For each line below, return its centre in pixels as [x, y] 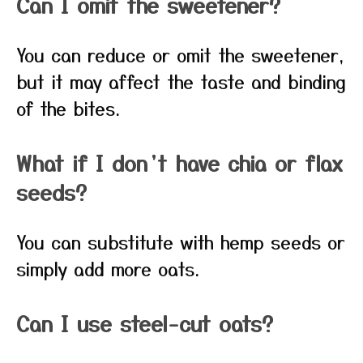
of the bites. [68, 108]
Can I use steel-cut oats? [145, 323]
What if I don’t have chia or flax [179, 162]
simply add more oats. [108, 268]
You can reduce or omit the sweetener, [180, 54]
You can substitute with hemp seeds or [181, 241]
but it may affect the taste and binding [181, 81]
